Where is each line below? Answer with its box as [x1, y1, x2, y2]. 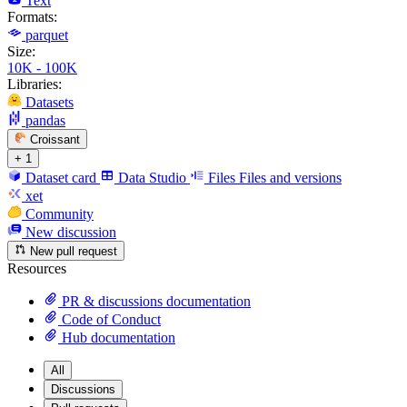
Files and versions [239, 169, 342, 185]
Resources [7, 261, 66, 277]
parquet [25, 26, 68, 43]
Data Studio [118, 169, 186, 185]
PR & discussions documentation [58, 293, 251, 310]
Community [25, 205, 94, 222]
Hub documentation [58, 330, 175, 346]
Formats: [7, 8, 57, 25]
